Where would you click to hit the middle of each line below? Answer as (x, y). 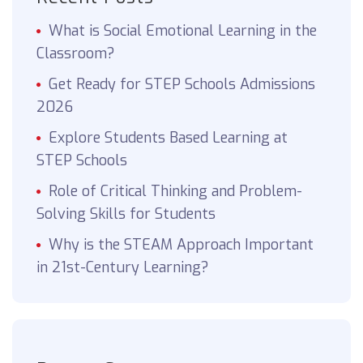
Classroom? (78, 54)
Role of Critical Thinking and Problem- (175, 192)
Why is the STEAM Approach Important (181, 245)
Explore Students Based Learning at (168, 138)
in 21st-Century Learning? (123, 268)
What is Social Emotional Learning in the (183, 31)
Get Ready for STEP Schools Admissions (182, 85)
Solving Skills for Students (128, 214)
